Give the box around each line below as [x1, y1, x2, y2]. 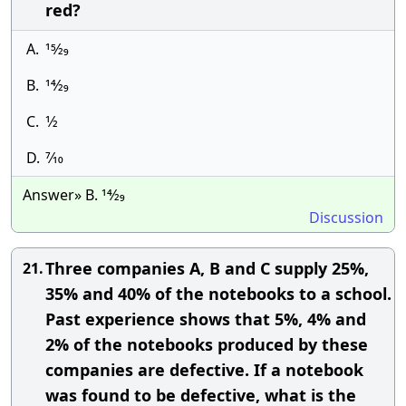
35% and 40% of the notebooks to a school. [45, 283, 391, 304]
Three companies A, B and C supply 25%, [45, 257, 369, 279]
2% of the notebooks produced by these [45, 333, 368, 355]
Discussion [309, 208, 383, 227]
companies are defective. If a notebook [45, 359, 363, 381]
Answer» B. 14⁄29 [23, 185, 125, 205]
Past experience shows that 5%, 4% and [45, 308, 366, 330]
